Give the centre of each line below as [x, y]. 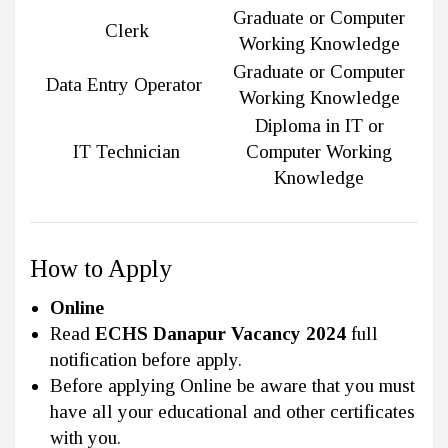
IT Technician [126, 151]
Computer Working [319, 151]
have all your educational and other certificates [232, 411]
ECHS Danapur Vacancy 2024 [220, 333]
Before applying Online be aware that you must [232, 385]
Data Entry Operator [126, 84]
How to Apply [101, 268]
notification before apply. [146, 359]
